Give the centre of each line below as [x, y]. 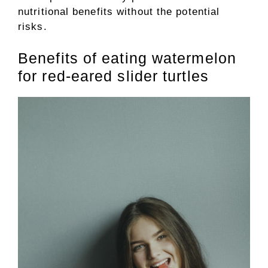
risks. [33, 26]
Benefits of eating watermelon [127, 58]
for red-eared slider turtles [113, 76]
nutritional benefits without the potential [119, 11]
